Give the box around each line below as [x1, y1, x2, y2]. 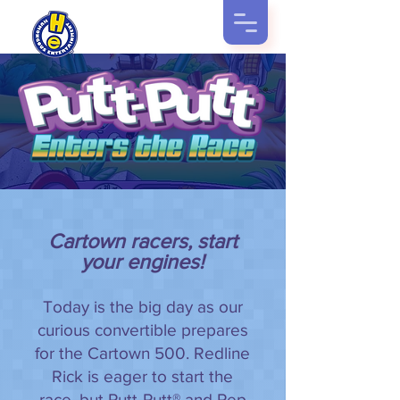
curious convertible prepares [37, 321, 248, 339]
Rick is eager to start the [52, 367, 233, 386]
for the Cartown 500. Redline [35, 344, 250, 362]
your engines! [81, 251, 204, 272]
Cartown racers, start [47, 230, 237, 252]
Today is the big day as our [42, 297, 243, 316]
